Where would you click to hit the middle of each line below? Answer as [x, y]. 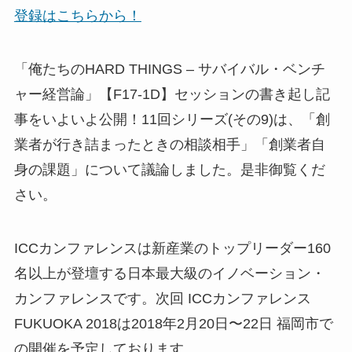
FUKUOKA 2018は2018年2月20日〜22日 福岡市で [173, 324]
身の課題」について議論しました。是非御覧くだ [169, 170]
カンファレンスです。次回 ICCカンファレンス [162, 299]
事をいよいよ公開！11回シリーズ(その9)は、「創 [172, 120]
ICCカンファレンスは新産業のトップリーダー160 [172, 249]
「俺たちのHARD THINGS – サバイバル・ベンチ [169, 70]
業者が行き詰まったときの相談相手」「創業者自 [169, 145]
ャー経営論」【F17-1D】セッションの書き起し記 [172, 95]
